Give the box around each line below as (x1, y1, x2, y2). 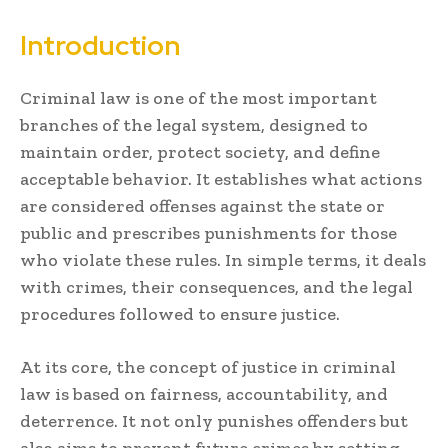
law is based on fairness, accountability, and (20, 382, 388, 405)
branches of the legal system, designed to (20, 113, 368, 136)
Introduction (20, 27, 180, 63)
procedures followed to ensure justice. (20, 302, 340, 325)
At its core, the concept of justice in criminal (20, 355, 396, 378)
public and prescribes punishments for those (20, 221, 397, 244)
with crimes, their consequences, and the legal (20, 275, 413, 298)
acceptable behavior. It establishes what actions (20, 167, 422, 190)
